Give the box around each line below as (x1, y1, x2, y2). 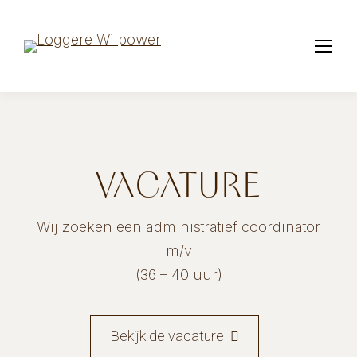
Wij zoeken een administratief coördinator (37, 218, 320, 235)
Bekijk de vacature (110, 328, 224, 344)
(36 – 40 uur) (135, 266, 222, 283)
